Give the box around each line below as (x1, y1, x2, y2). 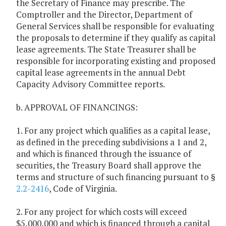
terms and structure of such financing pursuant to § (16, 171, 215, 183)
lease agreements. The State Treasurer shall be (16, 43, 196, 55)
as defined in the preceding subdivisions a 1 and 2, (16, 136, 206, 148)
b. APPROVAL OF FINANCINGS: (16, 101, 138, 114)
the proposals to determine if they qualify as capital (16, 32, 215, 44)
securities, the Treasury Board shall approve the (16, 159, 201, 172)
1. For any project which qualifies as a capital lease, (16, 125, 210, 137)
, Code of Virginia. (49, 183, 117, 195)
